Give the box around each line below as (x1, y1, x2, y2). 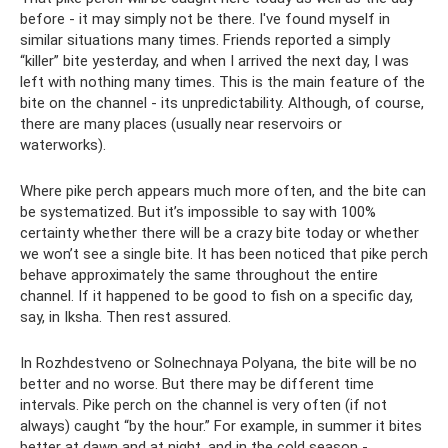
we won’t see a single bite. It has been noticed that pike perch (20, 245, 428, 264)
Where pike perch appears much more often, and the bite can (20, 182, 426, 201)
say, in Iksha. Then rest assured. (20, 308, 231, 327)
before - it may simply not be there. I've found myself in (20, 10, 390, 29)
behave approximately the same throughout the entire (20, 266, 378, 285)
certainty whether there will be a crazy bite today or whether (20, 224, 419, 243)
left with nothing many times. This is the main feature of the (20, 73, 425, 92)
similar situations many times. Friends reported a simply (20, 31, 390, 50)
